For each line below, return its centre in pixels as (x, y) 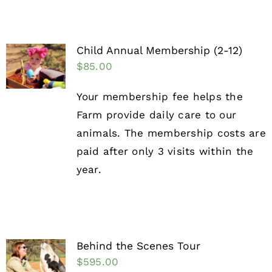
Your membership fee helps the (159, 97)
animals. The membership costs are (171, 133)
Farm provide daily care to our (156, 115)
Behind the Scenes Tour (138, 246)
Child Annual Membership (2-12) (159, 51)
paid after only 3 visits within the (165, 151)
